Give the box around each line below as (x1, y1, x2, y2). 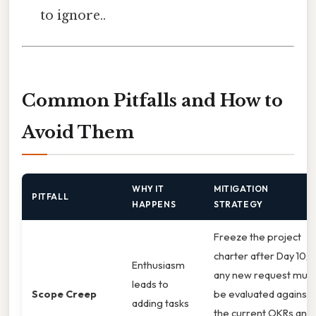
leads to (132, 276, 169, 291)
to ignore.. (40, 7, 107, 23)
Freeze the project (214, 229, 301, 243)
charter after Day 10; (214, 248, 308, 262)
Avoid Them (22, 121, 134, 142)
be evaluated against (214, 286, 310, 300)
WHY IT (132, 183, 164, 194)
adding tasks (132, 296, 189, 310)
